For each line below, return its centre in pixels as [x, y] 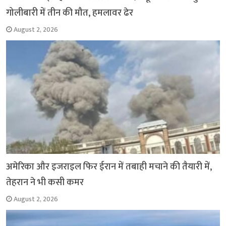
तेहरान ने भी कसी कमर [45, 183]
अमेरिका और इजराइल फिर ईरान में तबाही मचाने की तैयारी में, [109, 167]
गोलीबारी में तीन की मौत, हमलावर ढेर [70, 13]
